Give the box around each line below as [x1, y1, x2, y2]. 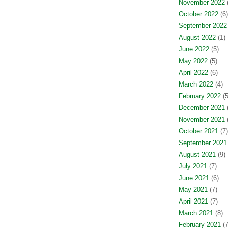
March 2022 [178, 80, 213, 88]
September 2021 [178, 139, 227, 147]
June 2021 [178, 174, 209, 182]
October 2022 [178, 10, 218, 18]
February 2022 [178, 92, 221, 100]
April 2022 [178, 69, 208, 76]
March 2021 [178, 209, 213, 217]
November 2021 [178, 116, 225, 123]
